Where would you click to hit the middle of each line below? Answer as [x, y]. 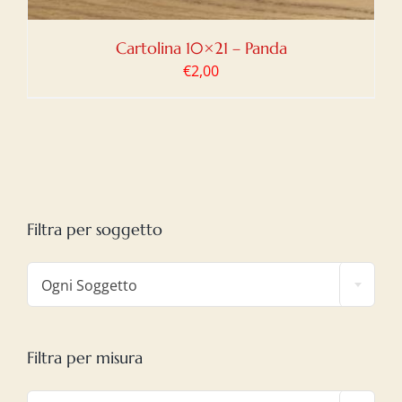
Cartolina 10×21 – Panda [201, 48]
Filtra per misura [85, 357]
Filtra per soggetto [95, 229]
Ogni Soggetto [89, 285]
